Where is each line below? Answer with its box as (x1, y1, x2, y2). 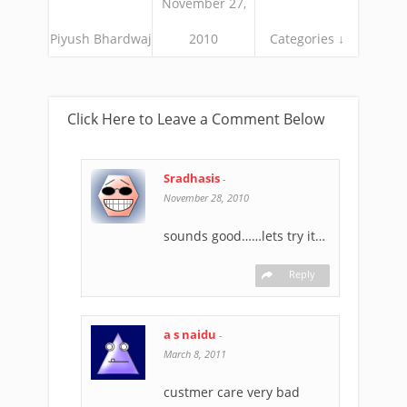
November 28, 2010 (164, 190, 249, 204)
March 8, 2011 (164, 346, 226, 361)
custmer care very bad (164, 382, 300, 401)
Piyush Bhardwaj (49, 29, 152, 47)
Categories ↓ (269, 29, 344, 47)
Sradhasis (164, 169, 223, 186)
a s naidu (164, 325, 216, 342)
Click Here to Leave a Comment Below (67, 108, 324, 129)
